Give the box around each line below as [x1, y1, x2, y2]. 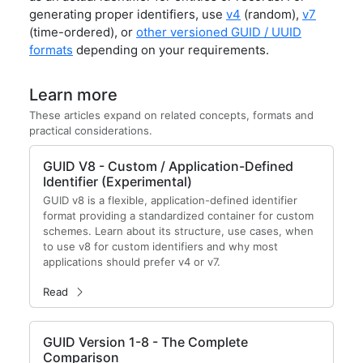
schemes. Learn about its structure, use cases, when [43, 224, 314, 237]
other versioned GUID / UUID [136, 24, 301, 40]
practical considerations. [29, 124, 152, 137]
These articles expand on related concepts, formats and [29, 109, 314, 122]
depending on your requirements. [73, 42, 269, 58]
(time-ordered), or [29, 24, 136, 40]
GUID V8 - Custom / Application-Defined [43, 158, 293, 174]
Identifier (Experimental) [43, 173, 192, 190]
